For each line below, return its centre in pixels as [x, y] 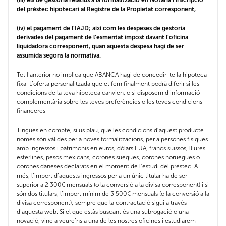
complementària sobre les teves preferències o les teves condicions [109, 102]
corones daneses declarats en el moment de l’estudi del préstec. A [107, 167]
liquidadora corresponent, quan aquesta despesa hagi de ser [100, 47]
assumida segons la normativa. [59, 56]
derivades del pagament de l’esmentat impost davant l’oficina [102, 38]
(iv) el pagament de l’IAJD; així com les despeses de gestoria [101, 29]
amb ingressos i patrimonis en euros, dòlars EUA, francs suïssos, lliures [111, 149]
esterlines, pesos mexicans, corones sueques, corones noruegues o [108, 158]
